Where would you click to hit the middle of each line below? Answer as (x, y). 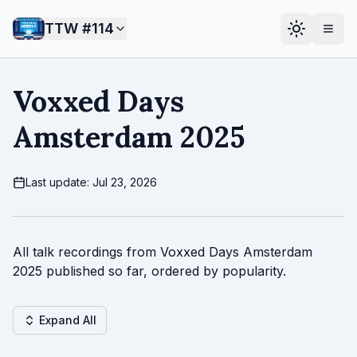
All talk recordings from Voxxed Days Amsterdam (163, 252)
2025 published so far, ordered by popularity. (149, 271)
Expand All (68, 320)
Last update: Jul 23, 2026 (91, 182)
